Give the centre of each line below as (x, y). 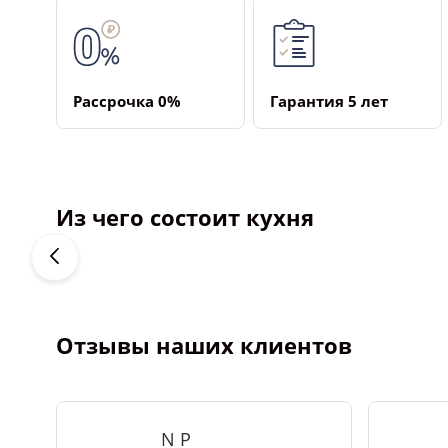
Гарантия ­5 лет (329, 101)
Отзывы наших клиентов (204, 345)
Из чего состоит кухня (185, 217)
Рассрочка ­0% (127, 101)
